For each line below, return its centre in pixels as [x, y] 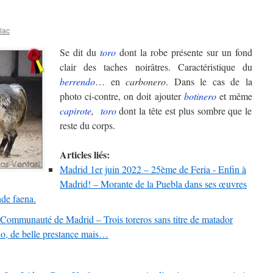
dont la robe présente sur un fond [184, 52]
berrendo [77, 81]
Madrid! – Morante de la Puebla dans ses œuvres [153, 184]
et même [236, 96]
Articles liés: [85, 154]
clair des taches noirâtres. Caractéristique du [156, 67]
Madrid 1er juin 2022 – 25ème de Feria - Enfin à [153, 169]
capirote [76, 111]
